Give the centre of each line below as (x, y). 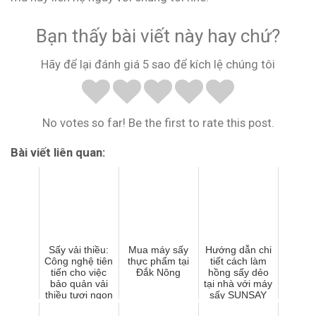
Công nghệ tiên (79, 261)
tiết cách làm (238, 261)
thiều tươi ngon (79, 295)
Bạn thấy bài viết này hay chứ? (158, 36)
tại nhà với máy (238, 284)
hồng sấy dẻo (238, 273)
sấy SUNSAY (238, 295)
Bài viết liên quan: (58, 152)
